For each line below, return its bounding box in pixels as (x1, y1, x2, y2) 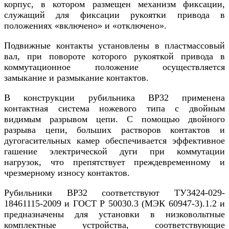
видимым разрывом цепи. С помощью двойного (4, 114, 225, 125)
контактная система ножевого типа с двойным (4, 103, 225, 114)
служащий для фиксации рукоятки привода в (4, 10, 225, 20)
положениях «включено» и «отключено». (4, 20, 167, 31)
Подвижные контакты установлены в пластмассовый (4, 40, 225, 51)
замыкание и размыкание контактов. (4, 73, 149, 83)
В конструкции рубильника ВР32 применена (4, 93, 225, 103)
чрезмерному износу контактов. (4, 168, 130, 178)
